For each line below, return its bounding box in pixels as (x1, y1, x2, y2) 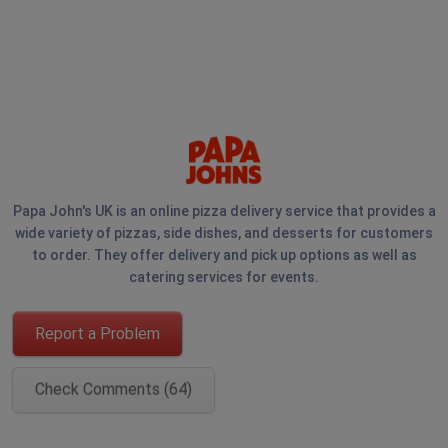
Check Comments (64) (35, 380, 192, 399)
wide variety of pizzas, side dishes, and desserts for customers (15, 225, 433, 241)
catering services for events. (129, 269, 319, 285)
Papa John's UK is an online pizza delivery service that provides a (12, 203, 436, 219)
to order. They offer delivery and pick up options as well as (31, 247, 417, 263)
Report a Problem (35, 324, 160, 343)
